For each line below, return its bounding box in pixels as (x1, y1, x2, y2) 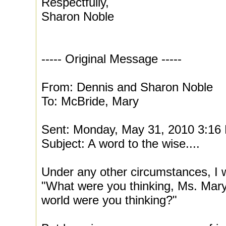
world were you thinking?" (41, 193, 177, 207)
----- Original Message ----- (41, 52, 182, 66)
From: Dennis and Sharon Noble (41, 80, 213, 94)
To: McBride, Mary (41, 94, 139, 108)
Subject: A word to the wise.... (41, 137, 200, 150)
